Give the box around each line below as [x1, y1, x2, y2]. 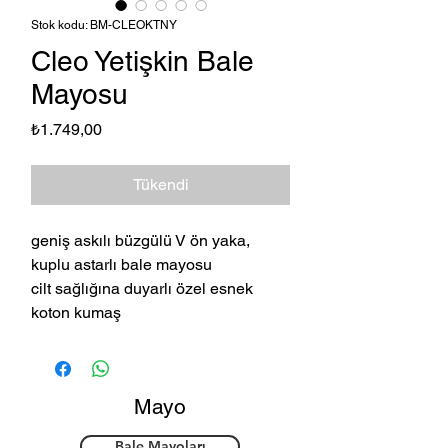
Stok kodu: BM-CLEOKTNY [31, 18, 177, 33]
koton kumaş [31, 303, 121, 323]
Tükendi [132, 175, 189, 195]
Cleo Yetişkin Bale [31, 45, 254, 78]
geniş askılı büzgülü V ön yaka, [31, 231, 250, 251]
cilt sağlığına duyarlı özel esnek [31, 279, 253, 299]
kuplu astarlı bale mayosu [31, 255, 212, 275]
